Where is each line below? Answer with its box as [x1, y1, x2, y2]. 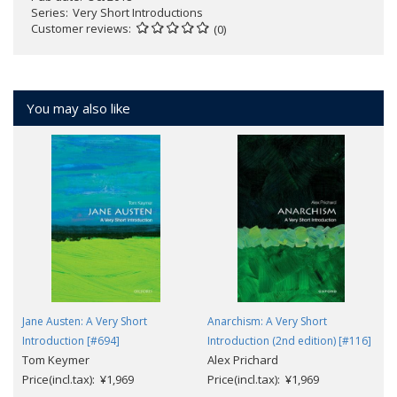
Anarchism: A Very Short [207, 313, 327, 329]
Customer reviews [31, 19, 128, 36]
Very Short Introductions [73, 4, 203, 20]
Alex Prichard [207, 351, 278, 368]
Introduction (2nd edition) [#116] [207, 332, 371, 348]
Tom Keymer [22, 351, 90, 368]
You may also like [27, 98, 130, 117]
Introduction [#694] [22, 332, 120, 348]
